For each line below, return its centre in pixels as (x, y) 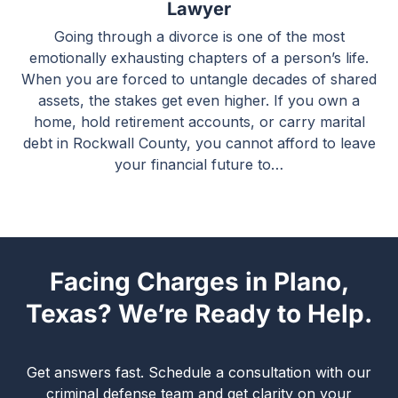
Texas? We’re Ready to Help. (199, 314)
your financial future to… (199, 164)
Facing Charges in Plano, (199, 282)
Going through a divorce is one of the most (199, 36)
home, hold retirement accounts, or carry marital (199, 122)
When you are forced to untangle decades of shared (199, 79)
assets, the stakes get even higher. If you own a (199, 100)
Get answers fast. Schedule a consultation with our (199, 372)
